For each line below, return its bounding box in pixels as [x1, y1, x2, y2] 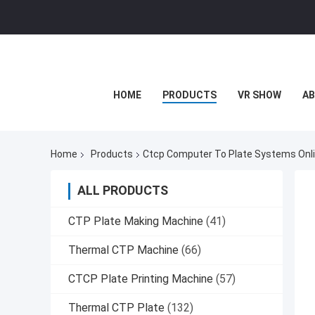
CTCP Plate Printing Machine [68, 272, 213, 286]
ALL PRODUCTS [77, 183, 168, 198]
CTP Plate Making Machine [68, 214, 203, 229]
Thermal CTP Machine [68, 243, 179, 257]
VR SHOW [237, 89, 281, 101]
